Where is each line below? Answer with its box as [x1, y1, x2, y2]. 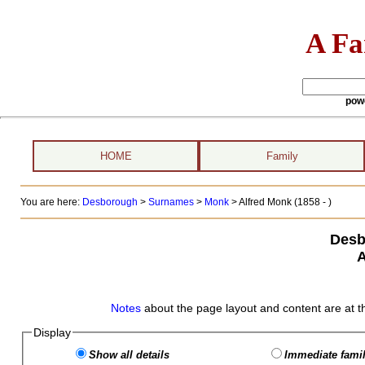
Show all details [88, 349, 169, 361]
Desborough [81, 196, 138, 208]
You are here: [20, 196, 82, 208]
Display [33, 326, 71, 339]
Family [266, 150, 298, 162]
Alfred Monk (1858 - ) [238, 196, 332, 208]
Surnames [147, 196, 194, 208]
